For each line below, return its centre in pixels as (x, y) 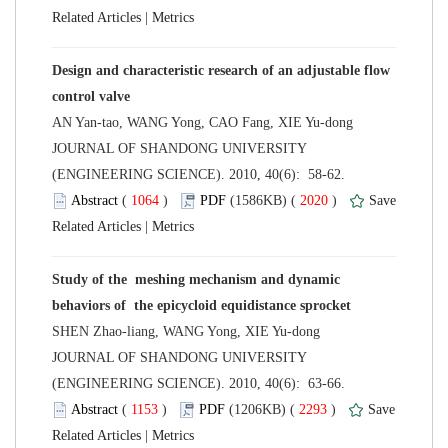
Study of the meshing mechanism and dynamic (196, 279)
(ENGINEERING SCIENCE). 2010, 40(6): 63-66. (200, 383)
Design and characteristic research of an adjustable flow (221, 70)
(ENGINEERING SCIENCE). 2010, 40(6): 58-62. (200, 174)
